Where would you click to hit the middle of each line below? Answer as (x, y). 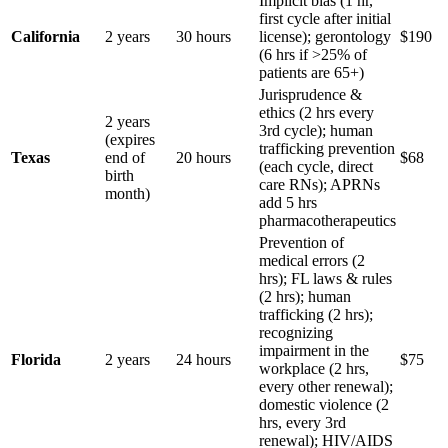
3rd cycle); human (316, 130)
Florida (36, 359)
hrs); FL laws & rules (325, 278)
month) (127, 193)
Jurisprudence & (310, 94)
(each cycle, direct (316, 166)
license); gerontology (325, 36)
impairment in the (314, 350)
